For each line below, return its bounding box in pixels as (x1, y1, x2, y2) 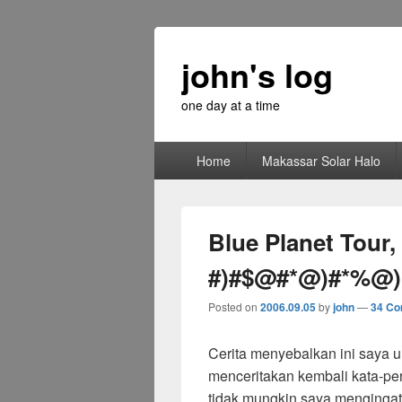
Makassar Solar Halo (261, 152, 380, 170)
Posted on (208, 299, 260, 314)
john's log (181, 51, 333, 98)
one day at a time (181, 96, 280, 114)
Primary (153, 140, 203, 161)
